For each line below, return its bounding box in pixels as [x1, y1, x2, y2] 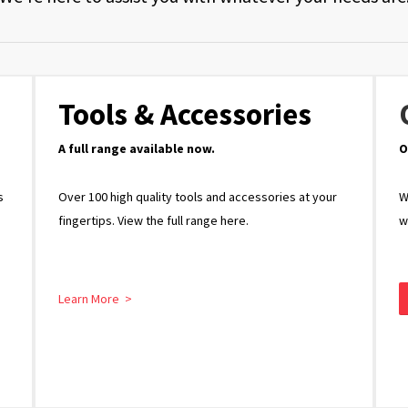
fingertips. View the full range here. [58, 211, 249, 229]
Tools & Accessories [58, 95, 311, 133]
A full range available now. [58, 139, 215, 157]
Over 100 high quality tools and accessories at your [58, 188, 337, 205]
